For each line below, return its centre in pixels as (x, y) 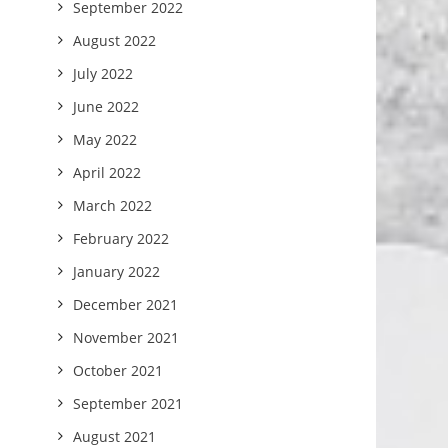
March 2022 (113, 205)
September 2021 (128, 403)
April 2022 (107, 172)
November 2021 (126, 337)
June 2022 (106, 106)
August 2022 (115, 40)
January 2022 (117, 271)
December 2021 (126, 304)
